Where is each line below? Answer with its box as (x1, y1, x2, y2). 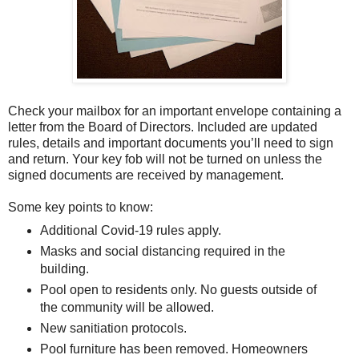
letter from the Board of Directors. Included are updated (8, 119, 317, 134)
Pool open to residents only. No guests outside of (39, 282, 317, 296)
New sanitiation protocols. (39, 321, 187, 335)
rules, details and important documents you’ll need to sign (8, 135, 333, 150)
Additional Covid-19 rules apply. (39, 223, 221, 237)
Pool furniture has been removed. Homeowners (39, 341, 308, 356)
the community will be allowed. (39, 300, 214, 314)
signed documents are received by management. (8, 167, 284, 182)
